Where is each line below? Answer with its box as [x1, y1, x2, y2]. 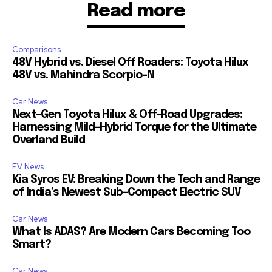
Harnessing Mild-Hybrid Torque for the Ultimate [12, 122, 256, 134]
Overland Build [12, 135, 85, 146]
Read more [87, 2, 185, 21]
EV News [12, 161, 44, 172]
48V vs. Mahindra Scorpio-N [12, 70, 154, 81]
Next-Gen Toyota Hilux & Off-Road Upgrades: [12, 109, 242, 121]
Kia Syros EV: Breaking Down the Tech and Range [12, 174, 260, 186]
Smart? [12, 239, 51, 251]
